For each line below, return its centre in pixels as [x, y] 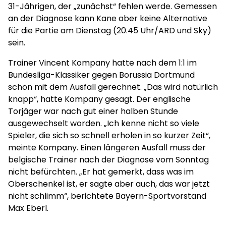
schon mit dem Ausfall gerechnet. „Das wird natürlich [113, 87]
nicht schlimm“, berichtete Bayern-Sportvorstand [107, 196]
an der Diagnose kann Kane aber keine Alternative [108, 18]
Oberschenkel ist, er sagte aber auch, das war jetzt [109, 184]
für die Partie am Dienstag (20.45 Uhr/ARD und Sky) [110, 31]
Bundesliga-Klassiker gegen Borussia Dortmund [101, 75]
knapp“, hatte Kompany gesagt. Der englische [99, 99]
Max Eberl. [29, 208]
